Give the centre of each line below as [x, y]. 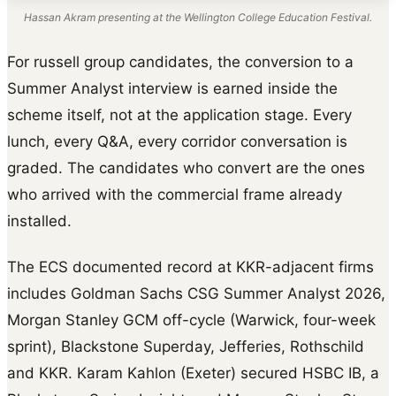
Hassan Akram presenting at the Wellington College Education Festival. [198, 18]
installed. [39, 221]
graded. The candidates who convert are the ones [186, 168]
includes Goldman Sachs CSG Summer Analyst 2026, [196, 294]
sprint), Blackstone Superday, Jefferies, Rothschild [186, 347]
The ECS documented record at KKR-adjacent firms [190, 267]
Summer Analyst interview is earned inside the [172, 89]
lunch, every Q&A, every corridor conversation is [177, 142]
